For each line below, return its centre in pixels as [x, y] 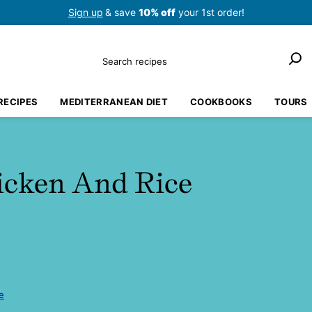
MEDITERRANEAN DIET [114, 102]
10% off [157, 12]
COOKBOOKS [221, 102]
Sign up [85, 12]
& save [122, 12]
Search [117, 55]
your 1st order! [210, 12]
